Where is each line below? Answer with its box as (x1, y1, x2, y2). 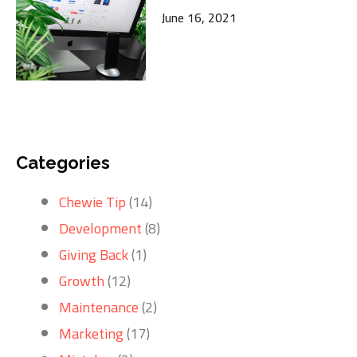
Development (59, 214, 142, 241)
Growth (59, 267, 104, 294)
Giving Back (59, 241, 128, 268)
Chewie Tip (59, 188, 126, 215)
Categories (16, 151, 110, 173)
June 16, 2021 (162, 5, 237, 29)
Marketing (59, 320, 124, 347)
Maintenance (59, 293, 139, 320)
